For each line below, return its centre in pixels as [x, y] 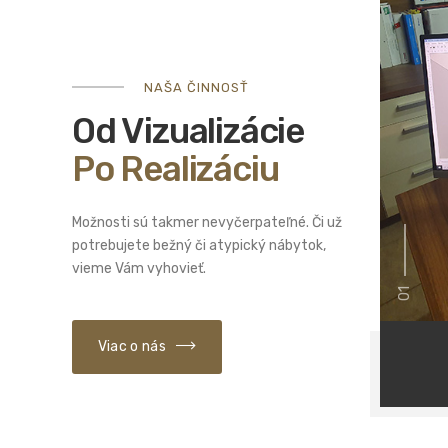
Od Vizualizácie [188, 130]
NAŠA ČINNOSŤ [196, 87]
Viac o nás [131, 347]
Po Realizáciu [175, 168]
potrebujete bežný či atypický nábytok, [199, 246]
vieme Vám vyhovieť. [139, 269]
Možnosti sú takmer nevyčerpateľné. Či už [207, 223]
